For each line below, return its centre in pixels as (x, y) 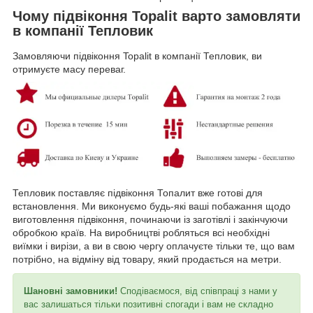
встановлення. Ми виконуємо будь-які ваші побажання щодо (152, 206)
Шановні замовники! (72, 291)
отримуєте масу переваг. (69, 69)
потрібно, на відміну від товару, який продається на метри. (147, 259)
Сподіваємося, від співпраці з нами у (199, 291)
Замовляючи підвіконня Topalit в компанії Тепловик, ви (137, 56)
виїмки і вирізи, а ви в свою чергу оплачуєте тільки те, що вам (154, 246)
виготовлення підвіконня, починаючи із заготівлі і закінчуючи (150, 219)
